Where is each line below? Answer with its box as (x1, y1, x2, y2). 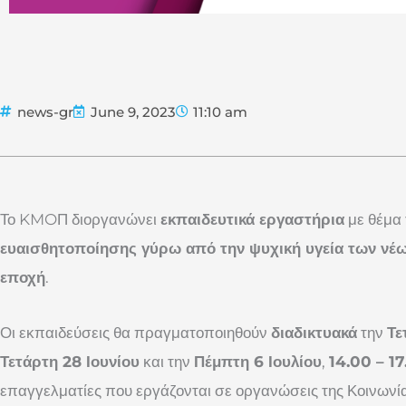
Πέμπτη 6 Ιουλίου (194, 353, 322, 372)
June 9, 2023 (91, 102, 176, 121)
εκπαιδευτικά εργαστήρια (160, 209, 344, 228)
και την (140, 353, 194, 372)
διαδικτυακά (271, 324, 357, 343)
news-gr (17, 102, 73, 121)
